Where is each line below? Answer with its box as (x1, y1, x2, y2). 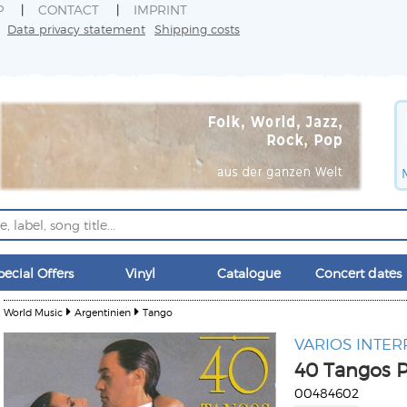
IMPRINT (134, 2, 187, 17)
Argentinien (74, 306, 131, 318)
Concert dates (314, 265, 402, 281)
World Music (4, 306, 63, 318)
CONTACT (38, 2, 99, 17)
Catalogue (217, 265, 281, 281)
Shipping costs (154, 22, 240, 35)
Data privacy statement (7, 22, 145, 35)
